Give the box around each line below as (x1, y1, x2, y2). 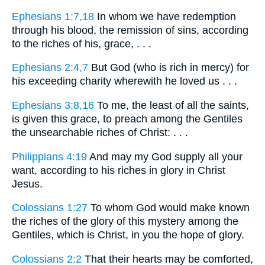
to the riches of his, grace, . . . (12, 37, 151, 50)
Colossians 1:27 (12, 202, 88, 214)
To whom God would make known (88, 202, 250, 214)
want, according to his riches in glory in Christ (12, 164, 225, 176)
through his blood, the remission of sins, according (12, 24, 248, 36)
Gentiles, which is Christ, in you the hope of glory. (12, 229, 244, 241)
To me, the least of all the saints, (94, 99, 249, 112)
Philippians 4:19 (12, 150, 87, 163)
